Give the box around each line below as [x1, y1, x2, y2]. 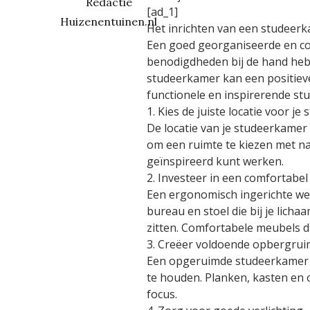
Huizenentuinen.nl [60, 15, 157, 28]
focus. [147, 286, 177, 302]
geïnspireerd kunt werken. [147, 154, 284, 169]
